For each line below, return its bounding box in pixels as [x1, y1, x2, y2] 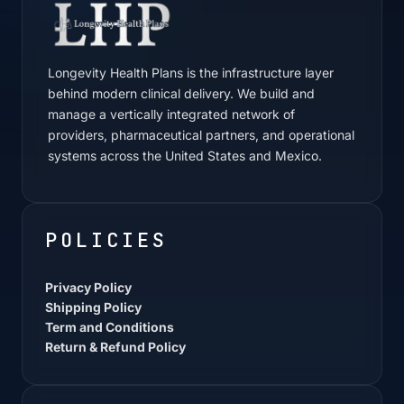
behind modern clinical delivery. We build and [48, 86, 315, 102]
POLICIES [45, 227, 168, 254]
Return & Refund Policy [45, 339, 186, 355]
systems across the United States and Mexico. [48, 148, 322, 164]
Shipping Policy [45, 299, 142, 316]
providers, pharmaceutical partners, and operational [48, 127, 354, 143]
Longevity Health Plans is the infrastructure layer [48, 65, 334, 81]
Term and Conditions [45, 319, 174, 335]
